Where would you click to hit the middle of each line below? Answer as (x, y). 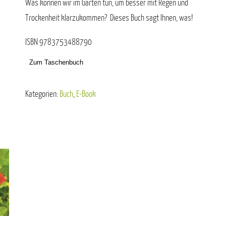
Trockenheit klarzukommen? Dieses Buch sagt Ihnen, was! (109, 18)
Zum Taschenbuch (56, 62)
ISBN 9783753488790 (59, 42)
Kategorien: (43, 94)
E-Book (86, 94)
